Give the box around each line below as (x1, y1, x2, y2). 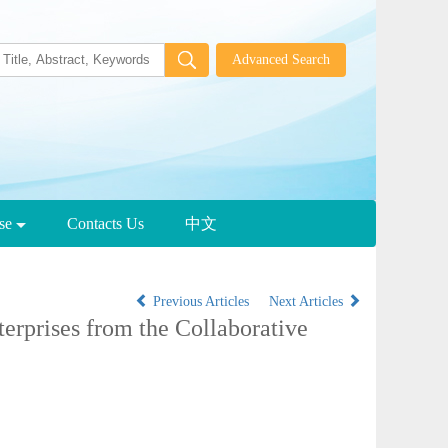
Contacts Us (67, 215, 144, 232)
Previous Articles (149, 294, 253, 309)
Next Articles (269, 294, 347, 309)
